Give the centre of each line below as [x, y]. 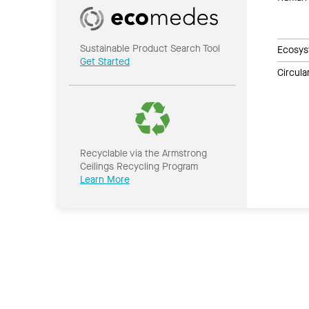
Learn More [105, 179]
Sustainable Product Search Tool [150, 48]
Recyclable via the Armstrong [143, 153]
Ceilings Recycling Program [139, 166]
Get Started [105, 61]
